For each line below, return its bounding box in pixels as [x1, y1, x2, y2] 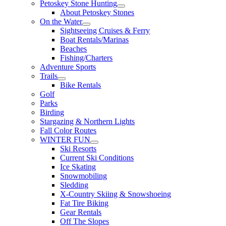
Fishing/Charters [60, 53, 113, 62]
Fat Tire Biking [60, 198, 109, 207]
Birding [40, 107, 65, 117]
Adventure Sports [40, 62, 96, 71]
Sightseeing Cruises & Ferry [60, 26, 150, 35]
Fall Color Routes [40, 126, 97, 135]
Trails [40, 71, 58, 80]
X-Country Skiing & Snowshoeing [60, 189, 172, 198]
